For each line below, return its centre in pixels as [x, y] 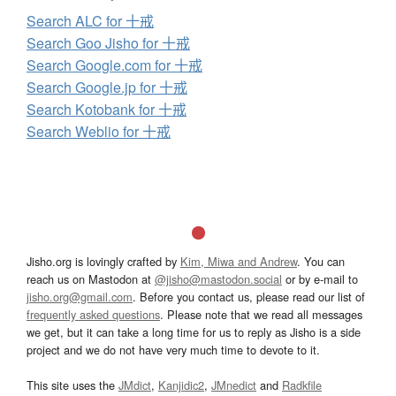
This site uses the [72, 385]
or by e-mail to [320, 279]
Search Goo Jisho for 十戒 [108, 43]
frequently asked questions [93, 315]
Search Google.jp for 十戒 [107, 88]
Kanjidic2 [181, 385]
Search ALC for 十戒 [90, 21]
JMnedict [234, 385]
